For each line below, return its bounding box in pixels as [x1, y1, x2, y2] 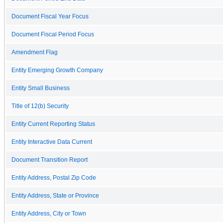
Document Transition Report [11, 156, 88, 163]
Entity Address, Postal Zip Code [11, 174, 96, 181]
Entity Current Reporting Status [11, 120, 95, 127]
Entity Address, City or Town [11, 210, 86, 217]
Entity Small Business [11, 85, 70, 91]
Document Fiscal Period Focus [11, 31, 94, 37]
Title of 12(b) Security [11, 103, 69, 109]
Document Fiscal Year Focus [11, 13, 89, 19]
